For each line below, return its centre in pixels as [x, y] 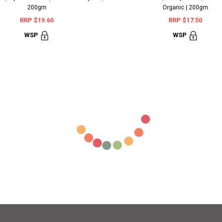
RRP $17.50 [185, 20]
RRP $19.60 [37, 20]
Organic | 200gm [185, 7]
